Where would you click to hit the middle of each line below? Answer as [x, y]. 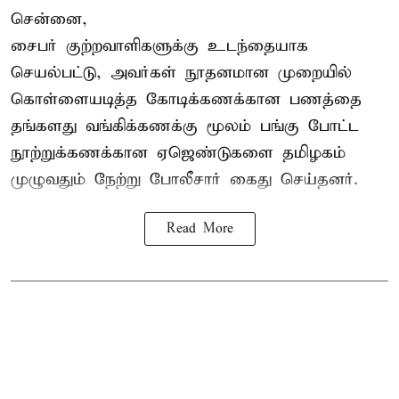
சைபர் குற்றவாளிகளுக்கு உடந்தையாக [159, 46]
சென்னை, [49, 20]
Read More [199, 229]
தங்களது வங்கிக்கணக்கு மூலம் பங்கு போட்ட [185, 126]
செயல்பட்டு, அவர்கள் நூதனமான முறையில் [181, 73]
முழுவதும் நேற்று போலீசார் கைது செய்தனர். [184, 180]
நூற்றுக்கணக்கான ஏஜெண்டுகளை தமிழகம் [178, 153]
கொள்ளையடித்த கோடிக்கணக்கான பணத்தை [186, 100]
